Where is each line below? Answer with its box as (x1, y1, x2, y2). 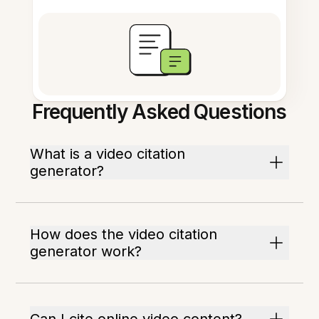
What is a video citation (30, 145, 186, 162)
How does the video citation (30, 226, 218, 243)
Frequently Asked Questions (32, 100, 287, 124)
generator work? (30, 243, 142, 260)
